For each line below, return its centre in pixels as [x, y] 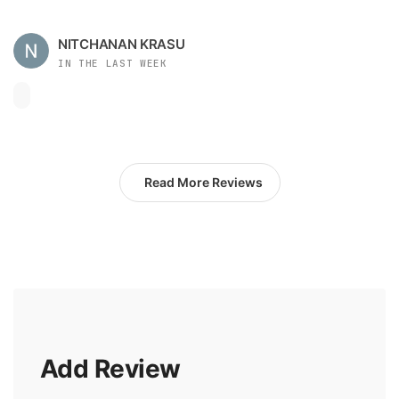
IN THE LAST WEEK [113, 63]
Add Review [110, 368]
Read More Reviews [203, 182]
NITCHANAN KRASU [122, 44]
